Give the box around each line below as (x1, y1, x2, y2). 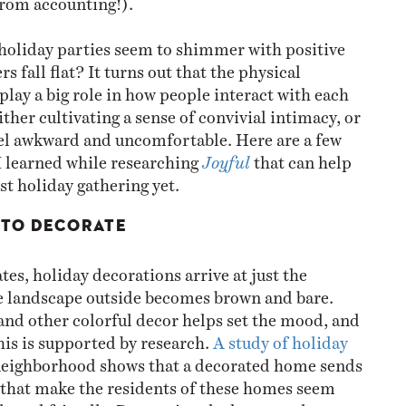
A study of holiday (212, 332, 348, 344)
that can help (249, 151, 352, 164)
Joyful (201, 151, 250, 164)
